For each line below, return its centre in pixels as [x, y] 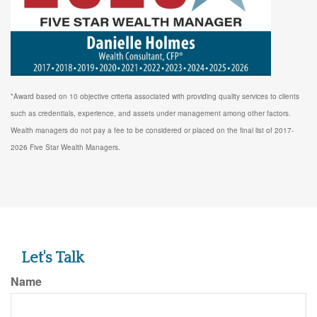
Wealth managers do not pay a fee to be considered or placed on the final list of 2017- [152, 130]
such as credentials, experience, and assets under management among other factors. [151, 113]
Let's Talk [53, 258]
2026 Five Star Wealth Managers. [65, 147]
